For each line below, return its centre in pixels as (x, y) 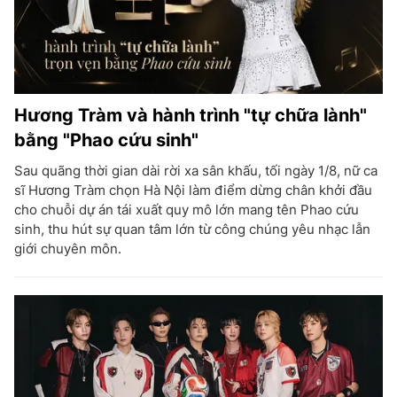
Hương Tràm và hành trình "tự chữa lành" (191, 115)
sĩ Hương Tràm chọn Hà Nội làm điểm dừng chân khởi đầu (193, 190)
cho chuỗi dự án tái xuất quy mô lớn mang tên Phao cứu (187, 210)
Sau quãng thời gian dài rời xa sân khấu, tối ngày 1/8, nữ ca (196, 171)
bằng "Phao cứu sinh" (106, 140)
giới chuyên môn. (68, 249)
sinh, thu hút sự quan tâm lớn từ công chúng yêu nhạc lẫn (192, 229)
